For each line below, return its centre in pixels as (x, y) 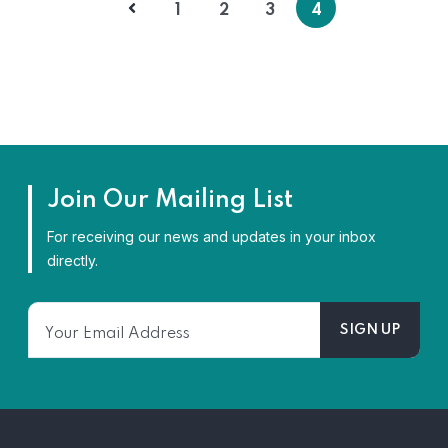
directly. (72, 260)
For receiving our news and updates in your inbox (211, 236)
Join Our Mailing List (170, 200)
